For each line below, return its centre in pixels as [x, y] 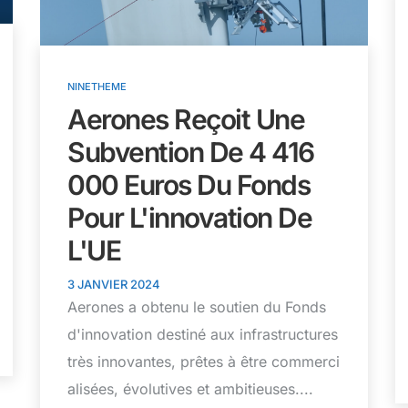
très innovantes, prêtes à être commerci [204, 361]
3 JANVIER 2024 [114, 284]
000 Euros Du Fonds [189, 184]
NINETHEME [97, 86]
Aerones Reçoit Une [186, 119]
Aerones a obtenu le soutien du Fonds [197, 306]
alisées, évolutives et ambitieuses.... [190, 388]
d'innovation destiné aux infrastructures [203, 334]
